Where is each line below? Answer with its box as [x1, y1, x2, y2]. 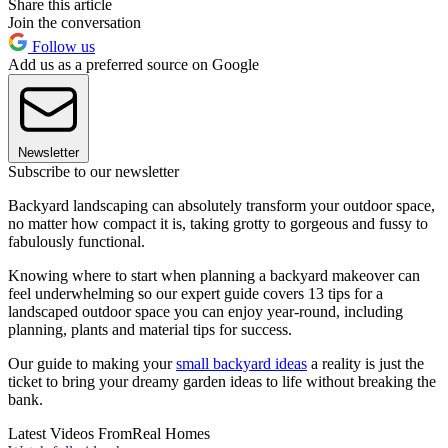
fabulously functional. [8, 233, 149, 251]
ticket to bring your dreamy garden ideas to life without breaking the [8, 373, 436, 391]
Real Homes [132, 425, 210, 443]
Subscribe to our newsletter [8, 163, 179, 181]
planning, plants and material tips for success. [8, 321, 292, 339]
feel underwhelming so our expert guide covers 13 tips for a [8, 285, 383, 303]
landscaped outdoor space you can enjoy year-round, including [8, 303, 403, 321]
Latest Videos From [8, 425, 132, 443]
